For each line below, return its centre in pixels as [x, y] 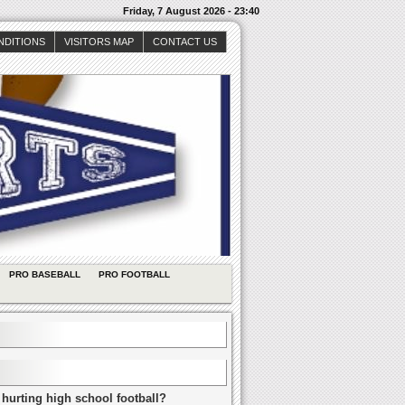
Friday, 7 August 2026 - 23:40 [191, 11]
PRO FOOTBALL [134, 274]
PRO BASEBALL [45, 274]
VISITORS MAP [99, 42]
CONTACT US [185, 42]
